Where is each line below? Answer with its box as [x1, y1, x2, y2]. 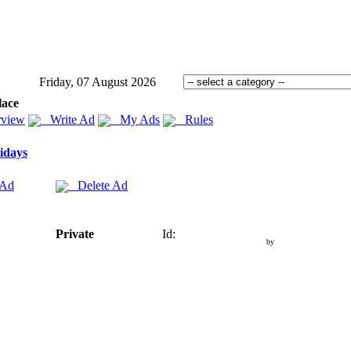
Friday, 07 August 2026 [39, 75, 156, 89]
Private [56, 227, 94, 241]
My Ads [110, 113, 160, 126]
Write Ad [41, 113, 95, 126]
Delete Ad [68, 179, 128, 192]
